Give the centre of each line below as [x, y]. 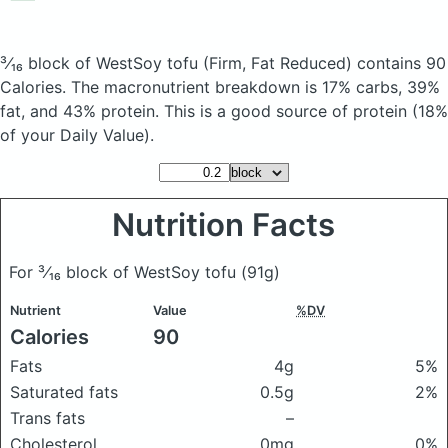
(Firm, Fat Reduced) [277, 63]
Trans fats [47, 418]
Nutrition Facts [224, 225]
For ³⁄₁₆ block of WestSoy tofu [125, 272]
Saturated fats [64, 392]
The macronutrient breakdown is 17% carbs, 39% [255, 87]
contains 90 [399, 63]
